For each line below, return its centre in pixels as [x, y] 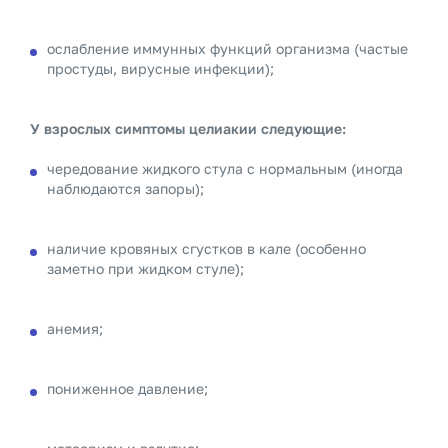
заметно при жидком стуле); [145, 268]
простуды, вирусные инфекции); [160, 68]
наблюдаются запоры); [125, 188]
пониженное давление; [127, 388]
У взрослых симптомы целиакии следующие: [188, 128]
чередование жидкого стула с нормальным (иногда [225, 168]
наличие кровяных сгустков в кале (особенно [206, 248]
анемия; [75, 328]
